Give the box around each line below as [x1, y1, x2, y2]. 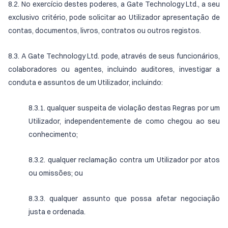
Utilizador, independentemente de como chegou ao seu [28, 117, 220, 126]
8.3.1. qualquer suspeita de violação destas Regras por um [28, 103, 220, 112]
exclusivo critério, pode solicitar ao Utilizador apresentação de [8, 13, 220, 22]
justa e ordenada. [28, 207, 85, 216]
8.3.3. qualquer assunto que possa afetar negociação [28, 194, 220, 203]
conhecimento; [28, 130, 78, 139]
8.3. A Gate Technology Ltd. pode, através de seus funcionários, [8, 51, 220, 61]
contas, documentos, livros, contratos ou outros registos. [8, 26, 201, 35]
